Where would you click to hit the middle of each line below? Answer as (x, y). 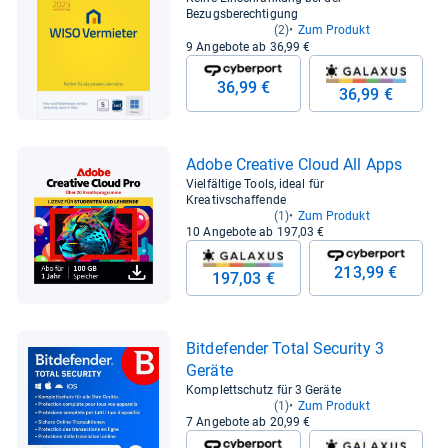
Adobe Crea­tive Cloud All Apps (294, 164)
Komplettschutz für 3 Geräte (263, 390)
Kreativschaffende (236, 199)
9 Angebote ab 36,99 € (248, 46)
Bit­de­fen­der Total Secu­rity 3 (285, 349)
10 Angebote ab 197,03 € (255, 231)
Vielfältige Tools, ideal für (255, 183)
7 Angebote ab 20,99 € (248, 422)
